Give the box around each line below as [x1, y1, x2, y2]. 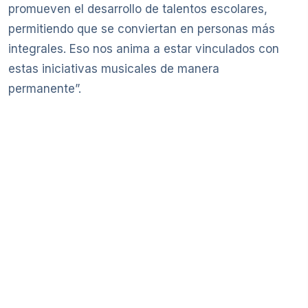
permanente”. [8, 82, 81, 96]
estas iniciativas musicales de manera [8, 62, 219, 76]
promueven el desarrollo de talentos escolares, [8, 2, 267, 16]
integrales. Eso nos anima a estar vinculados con [8, 42, 279, 56]
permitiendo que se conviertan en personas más [8, 22, 275, 36]
